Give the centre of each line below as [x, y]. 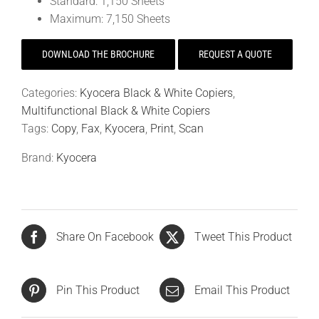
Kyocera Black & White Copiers [156, 93]
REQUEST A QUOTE [235, 54]
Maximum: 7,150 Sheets [110, 19]
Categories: [51, 93]
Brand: [37, 158]
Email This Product [242, 290]
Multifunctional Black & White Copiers [116, 111]
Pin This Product [98, 290]
